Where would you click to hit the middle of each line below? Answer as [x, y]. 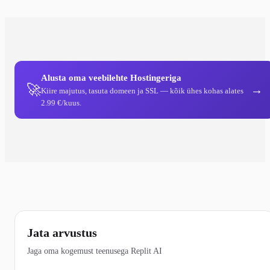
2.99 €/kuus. [61, 102]
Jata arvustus [62, 232]
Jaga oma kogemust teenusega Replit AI [95, 251]
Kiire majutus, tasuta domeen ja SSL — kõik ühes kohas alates [142, 90]
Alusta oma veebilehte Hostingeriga [111, 77]
